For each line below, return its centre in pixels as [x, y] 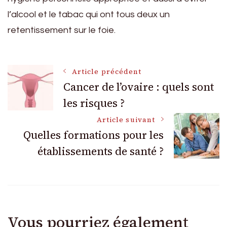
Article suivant [126, 120]
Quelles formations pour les [93, 135]
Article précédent [107, 72]
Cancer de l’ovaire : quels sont [139, 87]
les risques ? [94, 103]
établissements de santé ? [101, 152]
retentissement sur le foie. [62, 30]
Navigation [60, 79]
